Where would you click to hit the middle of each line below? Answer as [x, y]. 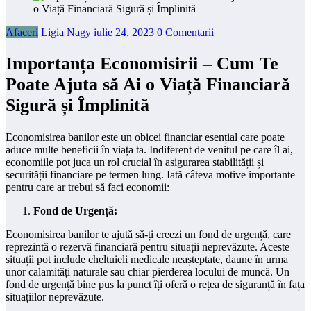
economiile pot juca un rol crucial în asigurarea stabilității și [135, 162]
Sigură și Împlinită [77, 106]
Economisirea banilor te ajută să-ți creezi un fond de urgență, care [148, 234]
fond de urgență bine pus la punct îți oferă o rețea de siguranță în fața [155, 284]
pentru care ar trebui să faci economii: [87, 187]
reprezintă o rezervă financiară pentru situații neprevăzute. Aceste [148, 246]
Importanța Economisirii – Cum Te [142, 64]
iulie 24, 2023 [124, 32]
